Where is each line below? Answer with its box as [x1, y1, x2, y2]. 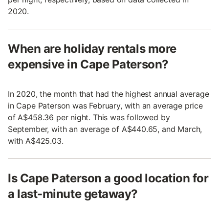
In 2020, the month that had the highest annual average [8, 88, 209, 99]
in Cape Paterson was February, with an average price [8, 100, 203, 110]
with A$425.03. [8, 135, 64, 146]
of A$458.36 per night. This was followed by [8, 112, 170, 122]
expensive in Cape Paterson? [8, 57, 169, 71]
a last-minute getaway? [8, 186, 138, 201]
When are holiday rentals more [8, 41, 176, 56]
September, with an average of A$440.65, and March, [8, 124, 202, 134]
